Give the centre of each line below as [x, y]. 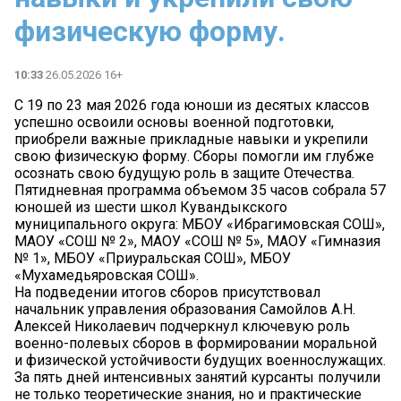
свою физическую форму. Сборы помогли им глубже [194, 156]
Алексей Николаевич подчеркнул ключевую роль [182, 326]
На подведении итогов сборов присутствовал [167, 292]
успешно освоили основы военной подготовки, [174, 122]
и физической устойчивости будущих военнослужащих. [200, 360]
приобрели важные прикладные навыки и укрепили [191, 139]
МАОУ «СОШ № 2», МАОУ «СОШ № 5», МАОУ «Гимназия [197, 241]
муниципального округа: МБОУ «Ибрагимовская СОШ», [200, 224]
